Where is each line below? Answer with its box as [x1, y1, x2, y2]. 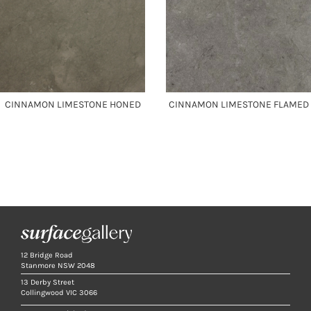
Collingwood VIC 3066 [21, 288, 97, 298]
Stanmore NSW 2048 [21, 261, 95, 271]
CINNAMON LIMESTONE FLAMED [168, 99, 309, 111]
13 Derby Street [21, 278, 74, 287]
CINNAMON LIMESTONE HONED [4, 99, 141, 111]
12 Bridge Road [21, 251, 73, 260]
